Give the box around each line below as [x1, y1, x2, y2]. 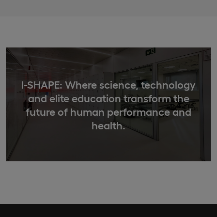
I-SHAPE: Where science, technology [21, 77, 196, 91]
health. [92, 118, 125, 131]
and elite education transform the [28, 91, 189, 104]
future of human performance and [26, 104, 191, 118]
